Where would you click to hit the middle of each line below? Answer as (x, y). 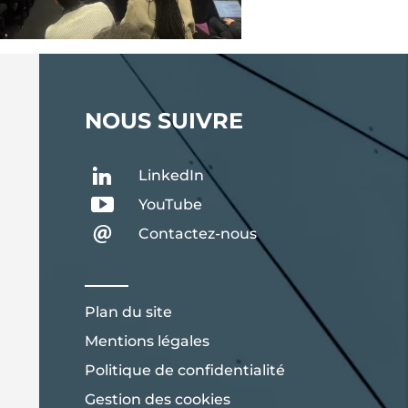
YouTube (171, 205)
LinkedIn (172, 176)
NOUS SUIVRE (164, 121)
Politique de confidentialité (185, 371)
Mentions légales (148, 342)
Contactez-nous (198, 234)
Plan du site (129, 312)
